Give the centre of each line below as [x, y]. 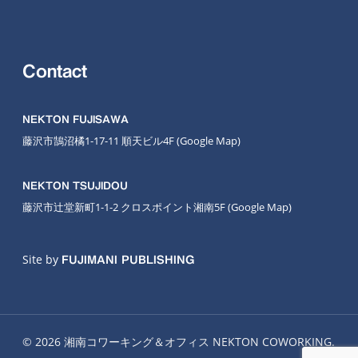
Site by [42, 259]
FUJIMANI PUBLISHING [128, 260]
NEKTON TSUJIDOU [75, 186]
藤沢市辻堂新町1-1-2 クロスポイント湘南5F [125, 207]
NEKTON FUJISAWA [76, 119]
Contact [55, 71]
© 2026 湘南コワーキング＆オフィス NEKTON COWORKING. [179, 342]
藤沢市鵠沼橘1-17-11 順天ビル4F [99, 141]
